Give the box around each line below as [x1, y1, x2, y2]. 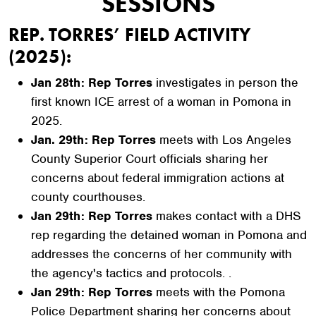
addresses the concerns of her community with [31, 246, 292, 262]
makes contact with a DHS [152, 208, 301, 224]
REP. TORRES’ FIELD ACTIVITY [8, 23, 250, 47]
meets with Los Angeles [159, 132, 291, 147]
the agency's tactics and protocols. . [31, 265, 231, 281]
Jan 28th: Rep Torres [31, 75, 156, 90]
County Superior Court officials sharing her [31, 151, 268, 166]
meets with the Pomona [156, 284, 285, 300]
